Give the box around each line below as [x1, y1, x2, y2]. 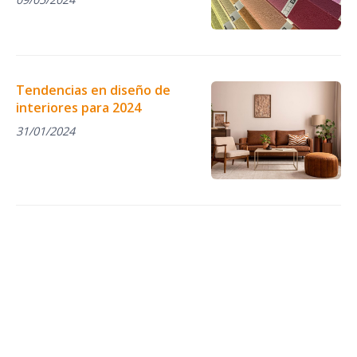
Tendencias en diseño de [16, 81, 171, 100]
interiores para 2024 [16, 99, 141, 117]
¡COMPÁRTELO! [120, 249, 237, 271]
